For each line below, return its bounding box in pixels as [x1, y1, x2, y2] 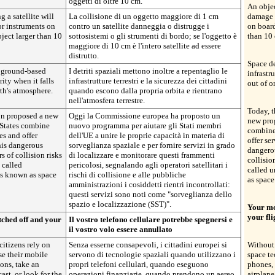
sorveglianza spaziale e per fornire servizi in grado [69, 141, 235, 150]
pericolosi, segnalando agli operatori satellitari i [69, 160, 228, 169]
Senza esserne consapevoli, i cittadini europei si [69, 240, 227, 249]
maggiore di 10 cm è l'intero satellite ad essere [69, 41, 221, 50]
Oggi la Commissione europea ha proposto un [69, 111, 220, 120]
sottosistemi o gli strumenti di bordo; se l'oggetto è [69, 31, 237, 41]
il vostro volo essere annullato [69, 225, 172, 234]
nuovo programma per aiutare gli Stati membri [69, 121, 222, 130]
